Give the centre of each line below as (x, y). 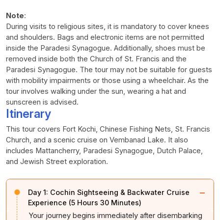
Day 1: (38, 192)
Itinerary (28, 113)
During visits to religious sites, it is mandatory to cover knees (108, 26)
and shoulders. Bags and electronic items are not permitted (105, 37)
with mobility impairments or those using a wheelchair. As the (107, 80)
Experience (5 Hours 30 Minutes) (85, 202)
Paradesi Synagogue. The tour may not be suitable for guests (109, 69)
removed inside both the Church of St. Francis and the (96, 59)
